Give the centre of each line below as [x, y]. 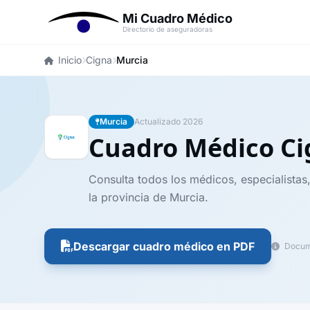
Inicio [70, 60]
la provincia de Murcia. [148, 197]
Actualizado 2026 [168, 121]
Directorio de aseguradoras [168, 29]
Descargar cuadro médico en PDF [164, 246]
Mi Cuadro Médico [178, 18]
